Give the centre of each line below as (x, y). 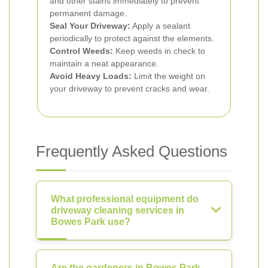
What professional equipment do (125, 199)
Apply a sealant (160, 26)
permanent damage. (88, 13)
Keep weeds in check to (159, 51)
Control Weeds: (81, 51)
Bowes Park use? (91, 222)
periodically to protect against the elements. (132, 38)
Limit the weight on (168, 76)
